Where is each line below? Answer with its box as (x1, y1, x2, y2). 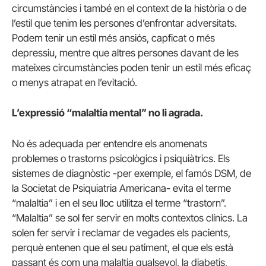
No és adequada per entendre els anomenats (12, 137, 207, 150)
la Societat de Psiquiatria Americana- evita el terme (12, 182, 231, 194)
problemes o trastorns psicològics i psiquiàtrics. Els (12, 152, 230, 164)
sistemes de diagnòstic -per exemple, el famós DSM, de (12, 167, 251, 179)
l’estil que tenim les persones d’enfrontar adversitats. (12, 17, 237, 30)
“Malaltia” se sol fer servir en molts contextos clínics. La (12, 211, 248, 224)
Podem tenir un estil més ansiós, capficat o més (12, 32, 215, 45)
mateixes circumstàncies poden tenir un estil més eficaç (12, 62, 251, 74)
